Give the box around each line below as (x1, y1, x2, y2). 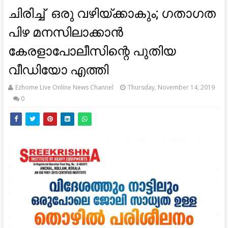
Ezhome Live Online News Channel (15, 82, 113, 92)
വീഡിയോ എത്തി (8, 62, 108, 77)
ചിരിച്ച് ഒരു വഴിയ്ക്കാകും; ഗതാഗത (8, 6, 216, 21)
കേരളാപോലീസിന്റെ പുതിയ (8, 43, 176, 59)
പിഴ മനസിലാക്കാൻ (8, 24, 123, 40)
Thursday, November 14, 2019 (128, 82, 215, 92)
